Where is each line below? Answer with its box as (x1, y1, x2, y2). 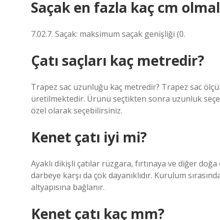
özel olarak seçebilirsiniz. (31, 105, 122, 116)
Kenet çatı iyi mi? (31, 128, 147, 146)
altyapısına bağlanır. (31, 182, 105, 192)
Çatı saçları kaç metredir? (31, 51, 204, 70)
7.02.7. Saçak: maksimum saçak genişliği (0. (31, 28, 185, 39)
